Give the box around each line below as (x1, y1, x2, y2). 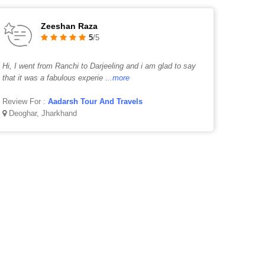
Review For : (2, 97, 49, 106)
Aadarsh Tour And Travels (48, 97, 143, 106)
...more (105, 73, 130, 82)
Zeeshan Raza (41, 21, 98, 31)
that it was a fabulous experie (2, 73, 104, 82)
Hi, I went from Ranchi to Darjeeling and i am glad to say (2, 62, 196, 70)
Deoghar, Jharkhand (7, 109, 77, 118)
